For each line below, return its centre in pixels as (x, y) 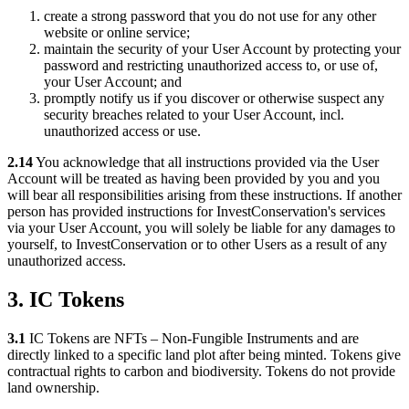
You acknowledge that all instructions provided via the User (206, 163)
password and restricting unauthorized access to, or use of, (211, 66)
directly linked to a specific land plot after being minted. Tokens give (204, 355)
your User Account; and (113, 82)
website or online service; (117, 33)
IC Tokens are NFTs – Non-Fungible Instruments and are (192, 339)
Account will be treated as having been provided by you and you (194, 179)
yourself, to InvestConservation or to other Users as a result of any (197, 245)
